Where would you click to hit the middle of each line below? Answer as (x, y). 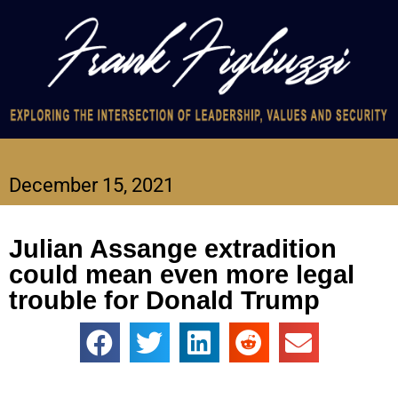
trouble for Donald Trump (164, 301)
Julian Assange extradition (173, 249)
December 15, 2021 (92, 186)
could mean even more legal (182, 275)
